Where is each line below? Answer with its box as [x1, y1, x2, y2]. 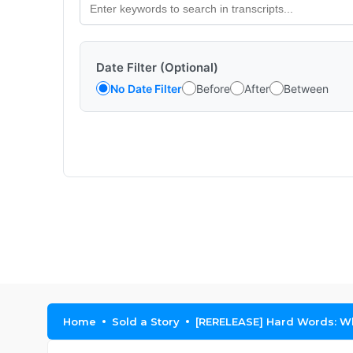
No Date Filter [110, 81, 182, 95]
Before [196, 81, 230, 95]
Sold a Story [112, 315, 180, 328]
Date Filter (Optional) [96, 60, 218, 75]
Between [284, 81, 329, 95]
